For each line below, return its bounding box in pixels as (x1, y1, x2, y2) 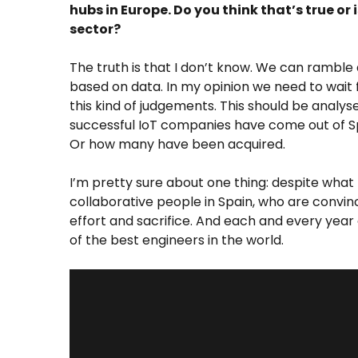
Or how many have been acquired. (70, 134, 285, 153)
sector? (70, 19, 121, 38)
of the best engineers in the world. (70, 230, 284, 249)
